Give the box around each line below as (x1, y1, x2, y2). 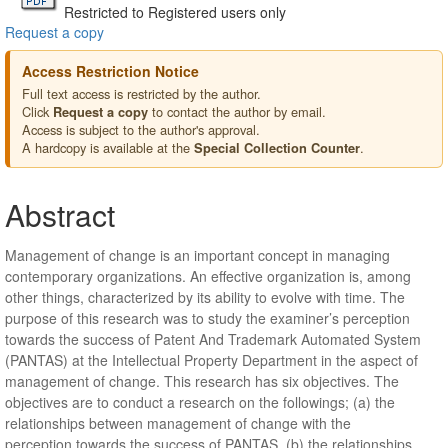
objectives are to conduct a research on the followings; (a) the (5, 391, 395, 412)
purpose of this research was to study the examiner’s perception (5, 307, 410, 328)
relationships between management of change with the (5, 412, 351, 433)
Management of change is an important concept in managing (5, 244, 390, 265)
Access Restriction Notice (22, 60, 199, 81)
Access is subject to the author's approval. (22, 119, 260, 139)
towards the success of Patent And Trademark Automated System (5, 328, 421, 349)
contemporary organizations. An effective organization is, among (5, 265, 411, 286)
